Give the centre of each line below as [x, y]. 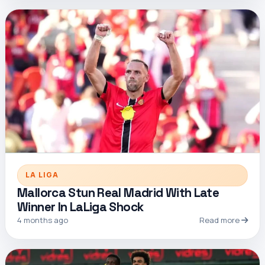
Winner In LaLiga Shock [80, 207]
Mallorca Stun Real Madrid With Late [118, 193]
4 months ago [43, 220]
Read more [220, 220]
